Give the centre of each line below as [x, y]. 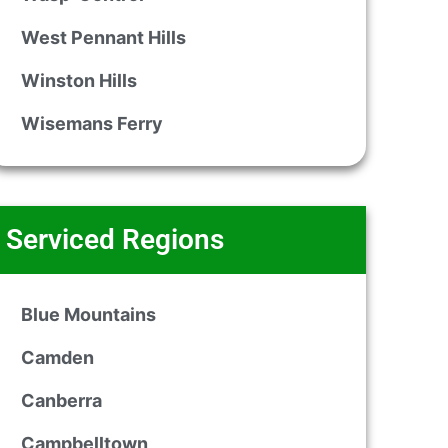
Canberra [61, 400]
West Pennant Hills [103, 37]
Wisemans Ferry [91, 123]
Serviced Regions [114, 239]
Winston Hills [78, 80]
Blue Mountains [88, 314]
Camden [57, 357]
